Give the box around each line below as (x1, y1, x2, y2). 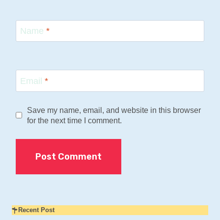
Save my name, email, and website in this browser (27, 105, 201, 114)
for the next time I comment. (27, 115, 122, 125)
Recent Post (18, 206, 55, 214)
